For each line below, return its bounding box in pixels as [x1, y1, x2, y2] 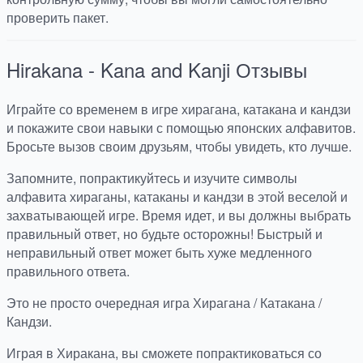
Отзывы [236, 55, 307, 84]
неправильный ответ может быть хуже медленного [6, 243, 312, 263]
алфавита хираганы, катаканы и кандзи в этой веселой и [6, 187, 348, 207]
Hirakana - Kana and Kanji [6, 55, 230, 84]
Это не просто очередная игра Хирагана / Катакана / [6, 293, 322, 313]
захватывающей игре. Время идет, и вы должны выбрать [6, 206, 351, 225]
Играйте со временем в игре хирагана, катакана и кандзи [6, 100, 351, 119]
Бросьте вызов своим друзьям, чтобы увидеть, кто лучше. [6, 137, 352, 156]
